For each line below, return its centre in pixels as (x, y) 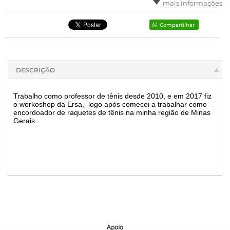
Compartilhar (177, 25)
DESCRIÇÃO (35, 70)
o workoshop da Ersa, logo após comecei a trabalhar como (110, 104)
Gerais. (25, 120)
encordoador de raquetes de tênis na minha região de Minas (112, 112)
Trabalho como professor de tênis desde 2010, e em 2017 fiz (112, 96)
